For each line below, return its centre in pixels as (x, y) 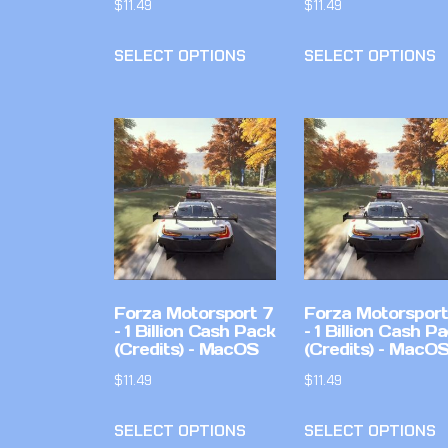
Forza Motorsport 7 (194, 313)
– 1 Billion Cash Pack (195, 331)
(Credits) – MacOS (186, 349)
